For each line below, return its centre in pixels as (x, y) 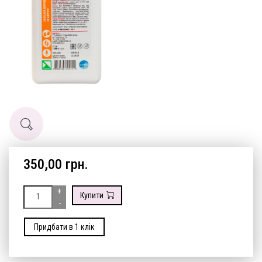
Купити (92, 195)
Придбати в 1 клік (64, 227)
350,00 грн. (56, 164)
